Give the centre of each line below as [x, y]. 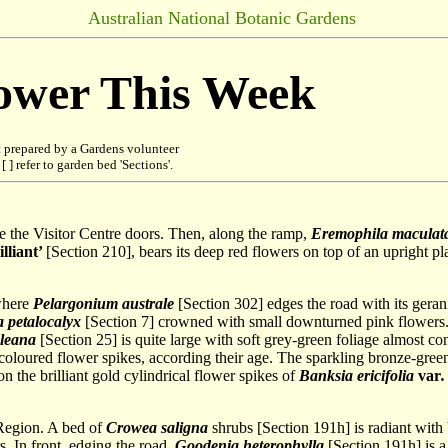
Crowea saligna [157, 427]
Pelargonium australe [103, 303]
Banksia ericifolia [358, 375]
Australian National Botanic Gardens [222, 18]
